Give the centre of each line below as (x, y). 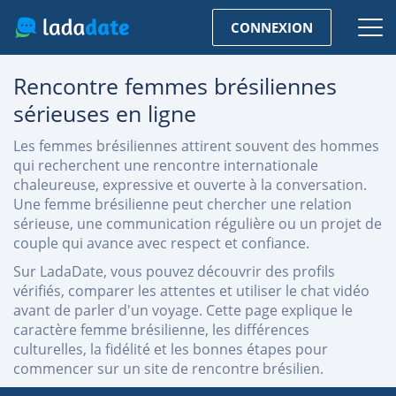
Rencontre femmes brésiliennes (175, 86)
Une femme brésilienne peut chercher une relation (183, 204)
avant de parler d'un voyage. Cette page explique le (183, 310)
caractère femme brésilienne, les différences (161, 330)
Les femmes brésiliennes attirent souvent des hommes (196, 146)
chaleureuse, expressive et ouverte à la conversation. (190, 185)
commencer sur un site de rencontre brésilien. (168, 369)
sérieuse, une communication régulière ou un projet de (198, 224)
